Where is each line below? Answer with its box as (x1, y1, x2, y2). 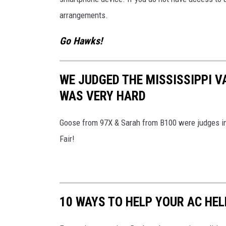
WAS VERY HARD (60, 88, 146, 103)
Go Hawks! (60, 35, 102, 47)
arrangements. (60, 10, 108, 20)
